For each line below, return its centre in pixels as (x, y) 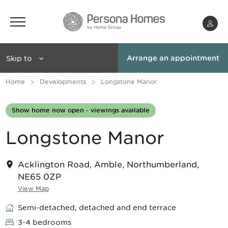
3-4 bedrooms (45, 222)
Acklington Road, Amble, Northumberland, (108, 164)
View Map (33, 189)
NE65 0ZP (39, 177)
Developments (63, 82)
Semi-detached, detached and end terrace (97, 207)
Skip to (19, 58)
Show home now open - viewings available (81, 110)
